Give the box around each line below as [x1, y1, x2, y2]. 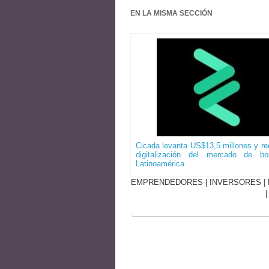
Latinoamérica [136, 159, 184, 169]
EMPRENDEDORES [130, 178, 203, 187]
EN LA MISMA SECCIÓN [130, 9, 213, 18]
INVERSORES [209, 178, 261, 187]
